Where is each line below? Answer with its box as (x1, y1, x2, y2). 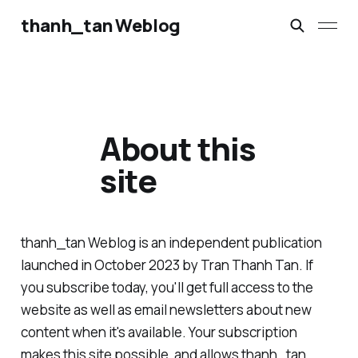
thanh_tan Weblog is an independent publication (20, 233, 322, 253)
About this (99, 126, 256, 171)
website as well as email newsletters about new (20, 300, 312, 320)
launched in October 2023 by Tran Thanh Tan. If (20, 256, 313, 275)
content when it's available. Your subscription (20, 323, 297, 342)
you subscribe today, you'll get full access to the (20, 278, 313, 297)
